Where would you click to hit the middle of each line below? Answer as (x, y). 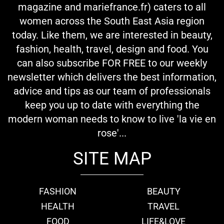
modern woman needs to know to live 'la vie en (112, 119)
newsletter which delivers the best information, (112, 77)
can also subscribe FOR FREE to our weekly (112, 63)
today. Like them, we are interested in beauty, (112, 35)
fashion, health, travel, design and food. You (112, 49)
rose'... (112, 133)
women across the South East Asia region (112, 21)
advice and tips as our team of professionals (112, 91)
